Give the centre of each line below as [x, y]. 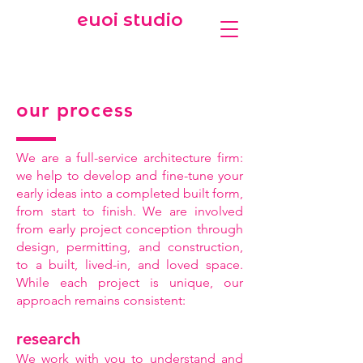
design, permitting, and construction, [130, 247]
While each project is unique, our [130, 282]
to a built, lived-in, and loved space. [130, 265]
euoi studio [130, 19]
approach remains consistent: [101, 300]
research [48, 339]
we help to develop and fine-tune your [130, 175]
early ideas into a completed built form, [130, 193]
